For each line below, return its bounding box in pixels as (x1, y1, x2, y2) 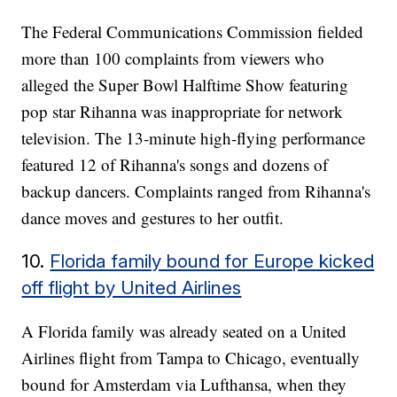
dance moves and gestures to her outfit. (21, 206, 290, 229)
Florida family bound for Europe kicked (50, 249, 375, 272)
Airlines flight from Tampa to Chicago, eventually (21, 346, 361, 369)
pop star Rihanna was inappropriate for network (21, 99, 344, 122)
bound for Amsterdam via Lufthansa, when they (21, 372, 347, 395)
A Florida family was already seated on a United (21, 319, 347, 342)
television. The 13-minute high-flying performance (21, 126, 366, 149)
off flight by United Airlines (21, 276, 242, 299)
